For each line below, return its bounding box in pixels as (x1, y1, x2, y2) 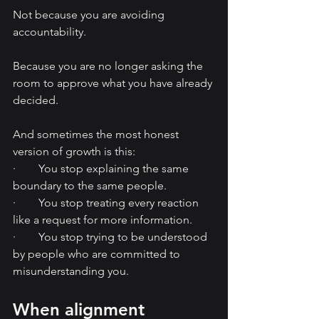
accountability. (13, 25, 86, 39)
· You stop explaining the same (13, 162, 192, 176)
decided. (13, 93, 58, 108)
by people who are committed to (13, 247, 183, 261)
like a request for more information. (13, 213, 192, 227)
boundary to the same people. (13, 179, 167, 193)
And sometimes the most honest (13, 127, 182, 142)
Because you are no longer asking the (13, 59, 206, 73)
